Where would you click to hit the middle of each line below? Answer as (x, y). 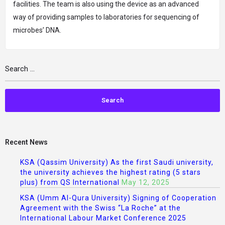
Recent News (26, 142)
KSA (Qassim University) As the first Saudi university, (117, 162)
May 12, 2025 (146, 183)
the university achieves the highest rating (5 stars (110, 173)
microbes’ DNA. (37, 30)
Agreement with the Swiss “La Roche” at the (100, 208)
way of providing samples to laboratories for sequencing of (106, 17)
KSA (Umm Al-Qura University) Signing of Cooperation (118, 198)
